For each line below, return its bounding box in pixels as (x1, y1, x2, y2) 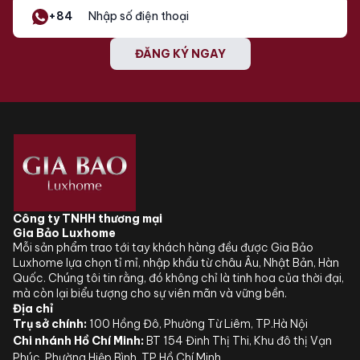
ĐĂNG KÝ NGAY (134, 46, 226, 61)
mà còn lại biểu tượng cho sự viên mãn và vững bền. (13, 285, 287, 301)
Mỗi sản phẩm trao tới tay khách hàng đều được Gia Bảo (13, 239, 313, 255)
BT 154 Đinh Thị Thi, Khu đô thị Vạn (146, 333, 332, 348)
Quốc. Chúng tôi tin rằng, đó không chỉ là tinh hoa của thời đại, (13, 270, 344, 285)
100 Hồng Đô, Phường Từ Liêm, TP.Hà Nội (89, 316, 308, 331)
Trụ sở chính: (13, 316, 87, 331)
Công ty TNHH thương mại (13, 211, 162, 226)
